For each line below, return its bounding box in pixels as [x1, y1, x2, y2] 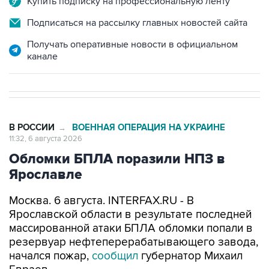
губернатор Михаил [138, 224, 243, 238]
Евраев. [9, 238, 50, 252]
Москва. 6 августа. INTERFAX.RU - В [9, 169, 194, 183]
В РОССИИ [9, 97, 55, 108]
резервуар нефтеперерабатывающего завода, [9, 210, 258, 224]
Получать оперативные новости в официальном [27, 13, 238, 25]
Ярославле [9, 141, 82, 158]
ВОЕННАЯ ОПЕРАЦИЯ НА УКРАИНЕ [72, 97, 225, 108]
